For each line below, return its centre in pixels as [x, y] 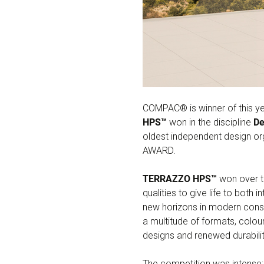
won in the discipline [210, 122]
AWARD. [159, 150]
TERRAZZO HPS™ [180, 179]
